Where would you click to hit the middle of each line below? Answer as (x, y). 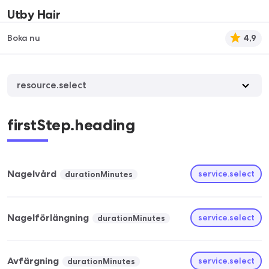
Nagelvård (32, 174)
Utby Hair (34, 14)
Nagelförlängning (48, 217)
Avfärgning (33, 261)
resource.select (52, 85)
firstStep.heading (71, 125)
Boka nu (24, 38)
